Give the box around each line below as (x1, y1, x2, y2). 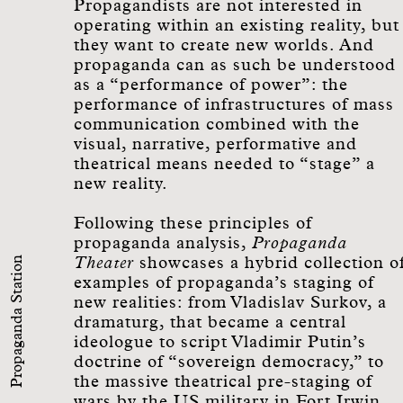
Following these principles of (74, 215, 312, 232)
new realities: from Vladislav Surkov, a (74, 294, 387, 311)
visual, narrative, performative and (74, 136, 357, 153)
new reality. (74, 175, 168, 193)
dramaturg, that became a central (74, 314, 346, 331)
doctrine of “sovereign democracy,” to (74, 354, 384, 371)
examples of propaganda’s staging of (74, 274, 374, 291)
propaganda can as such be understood (74, 57, 396, 74)
